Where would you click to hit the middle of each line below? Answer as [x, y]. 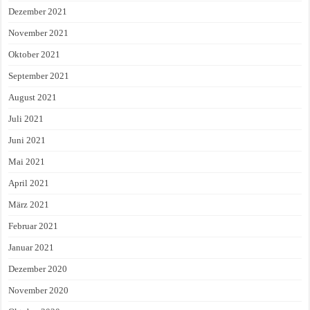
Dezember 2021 [38, 12]
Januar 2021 [31, 248]
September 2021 [39, 76]
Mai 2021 [27, 162]
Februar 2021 [34, 226]
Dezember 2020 [38, 269]
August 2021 [33, 98]
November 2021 [39, 33]
